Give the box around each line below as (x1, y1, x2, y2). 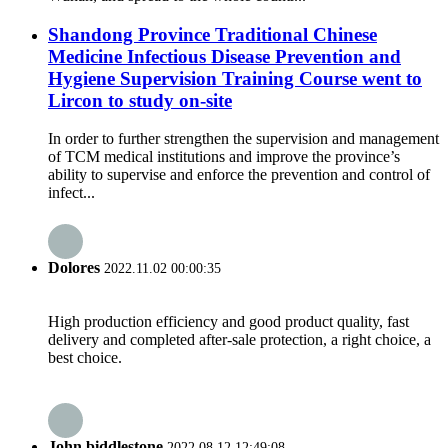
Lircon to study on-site (48, 89, 232, 111)
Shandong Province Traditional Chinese (48, 23, 377, 45)
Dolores (48, 258, 100, 276)
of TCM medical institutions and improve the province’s (48, 148, 400, 166)
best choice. (48, 348, 122, 366)
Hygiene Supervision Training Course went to (48, 67, 422, 89)
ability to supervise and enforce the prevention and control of (48, 166, 430, 184)
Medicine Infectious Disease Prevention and (48, 45, 401, 67)
